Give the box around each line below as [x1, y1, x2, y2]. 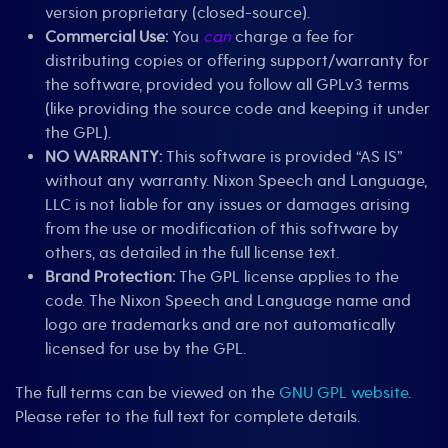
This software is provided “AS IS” [162, 147, 403, 168]
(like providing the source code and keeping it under [45, 99, 430, 120]
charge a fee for [231, 27, 354, 48]
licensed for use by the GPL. [45, 339, 246, 360]
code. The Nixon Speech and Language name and [45, 291, 411, 312]
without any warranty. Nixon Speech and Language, [45, 171, 427, 192]
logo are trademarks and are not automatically [45, 315, 396, 336]
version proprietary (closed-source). [45, 3, 310, 24]
